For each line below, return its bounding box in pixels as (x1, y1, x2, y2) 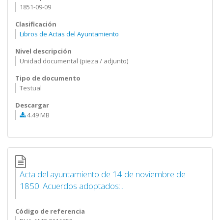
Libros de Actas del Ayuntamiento (19, 29, 119, 38)
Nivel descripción (15, 47, 72, 55)
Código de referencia (15, 207, 85, 216)
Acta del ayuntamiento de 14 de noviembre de (19, 168, 186, 180)
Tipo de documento (15, 74, 81, 82)
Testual (19, 83, 42, 92)
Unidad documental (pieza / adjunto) (19, 56, 128, 65)
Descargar (15, 101, 49, 110)
